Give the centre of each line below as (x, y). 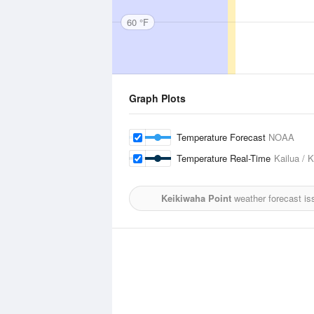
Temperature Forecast (223, 137)
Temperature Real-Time (225, 158)
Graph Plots (157, 98)
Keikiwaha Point (196, 198)
